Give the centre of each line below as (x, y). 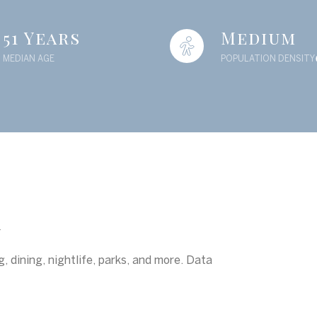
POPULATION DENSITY (267, 58)
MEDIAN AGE (29, 58)
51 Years (42, 38)
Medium (258, 38)
